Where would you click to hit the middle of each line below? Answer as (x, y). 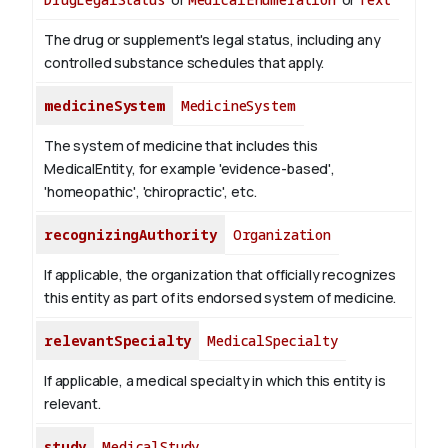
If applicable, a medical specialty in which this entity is (215, 381)
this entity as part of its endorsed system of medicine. (220, 298)
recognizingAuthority (130, 235)
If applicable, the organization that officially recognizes (220, 275)
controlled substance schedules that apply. (184, 63)
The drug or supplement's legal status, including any (212, 40)
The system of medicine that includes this (181, 146)
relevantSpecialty (118, 341)
